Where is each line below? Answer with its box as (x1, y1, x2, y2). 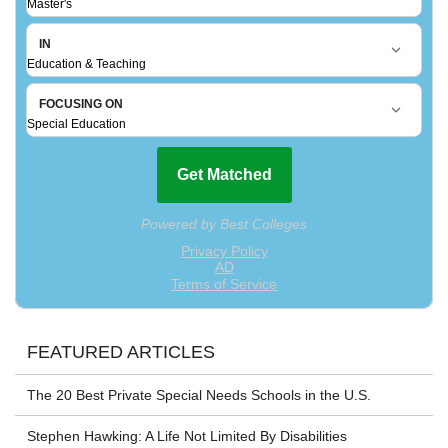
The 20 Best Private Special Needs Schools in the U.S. (27, 387, 371, 404)
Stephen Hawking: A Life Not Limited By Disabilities (27, 428, 347, 445)
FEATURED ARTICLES (27, 342, 215, 363)
